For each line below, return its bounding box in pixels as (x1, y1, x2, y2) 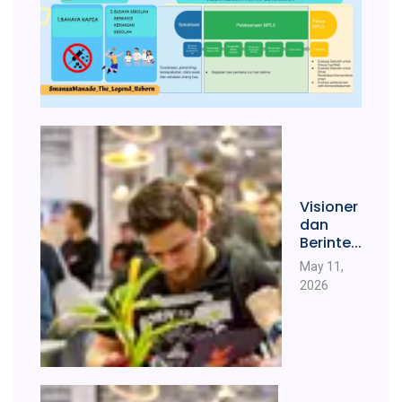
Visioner (300, 196, 358, 217)
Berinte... (300, 232, 362, 253)
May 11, (300, 258, 344, 274)
